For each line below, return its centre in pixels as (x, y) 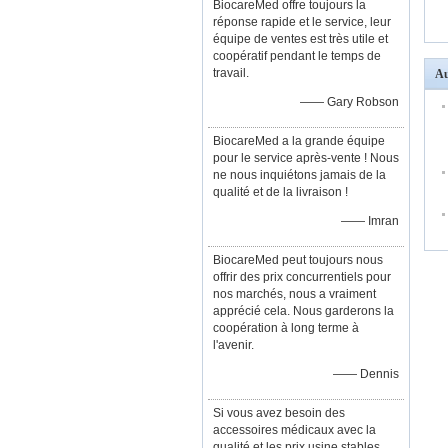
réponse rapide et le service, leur (302, 22)
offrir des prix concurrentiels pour (302, 277)
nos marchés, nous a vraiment (294, 294)
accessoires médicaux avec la (294, 430)
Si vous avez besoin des (279, 413)
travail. (231, 73)
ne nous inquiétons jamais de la (299, 175)
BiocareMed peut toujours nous (298, 260)
